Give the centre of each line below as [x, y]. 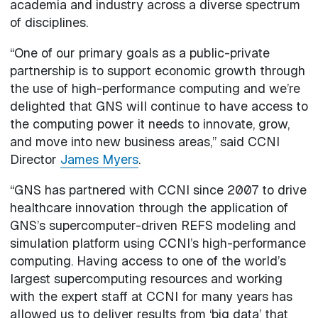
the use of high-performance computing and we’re [155, 88]
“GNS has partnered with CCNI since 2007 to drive [158, 190]
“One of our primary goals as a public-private [139, 53]
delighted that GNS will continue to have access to [159, 106]
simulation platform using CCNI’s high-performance [158, 243]
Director [35, 159]
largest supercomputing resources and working [146, 278]
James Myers [99, 159]
